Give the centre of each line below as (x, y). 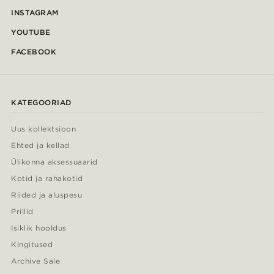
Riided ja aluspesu (47, 195)
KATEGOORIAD (41, 103)
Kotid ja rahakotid (47, 179)
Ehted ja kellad (40, 146)
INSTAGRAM (35, 13)
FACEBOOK (34, 52)
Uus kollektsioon (44, 129)
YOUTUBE (31, 32)
